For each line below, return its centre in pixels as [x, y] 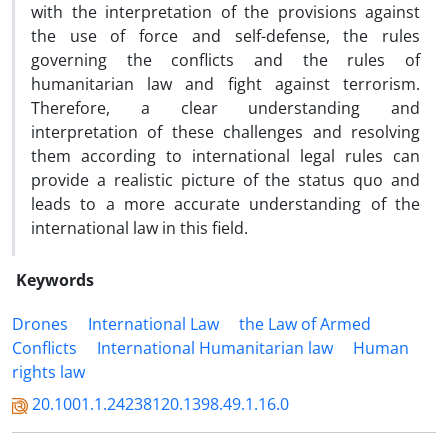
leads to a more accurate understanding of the [225, 204]
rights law [48, 372]
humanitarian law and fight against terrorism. [225, 84]
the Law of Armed [305, 324]
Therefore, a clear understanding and [225, 108]
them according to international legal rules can [225, 156]
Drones [40, 324]
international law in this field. [139, 228]
